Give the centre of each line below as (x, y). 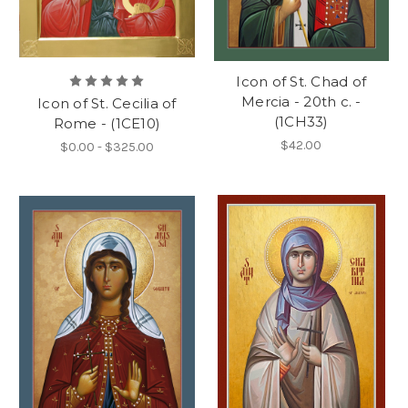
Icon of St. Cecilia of (107, 103)
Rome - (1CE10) (107, 123)
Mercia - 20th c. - (301, 101)
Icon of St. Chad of (301, 81)
